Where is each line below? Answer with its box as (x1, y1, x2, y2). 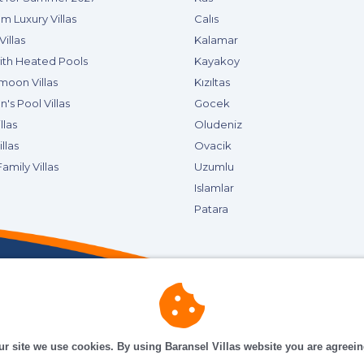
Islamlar (194, 181, 234, 194)
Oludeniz (194, 118, 242, 131)
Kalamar (194, 33, 238, 46)
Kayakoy (194, 54, 240, 67)
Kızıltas (194, 76, 230, 89)
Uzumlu (194, 160, 234, 173)
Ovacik (194, 139, 232, 152)
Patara (194, 202, 228, 215)
